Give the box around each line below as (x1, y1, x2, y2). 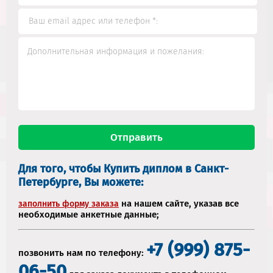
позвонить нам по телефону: (18, 247, 146, 258)
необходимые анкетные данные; (18, 208, 159, 220)
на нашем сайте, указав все (119, 197, 239, 209)
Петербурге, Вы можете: (18, 175, 143, 189)
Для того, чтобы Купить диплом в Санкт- (18, 161, 229, 175)
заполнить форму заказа (18, 198, 119, 209)
